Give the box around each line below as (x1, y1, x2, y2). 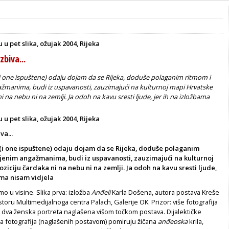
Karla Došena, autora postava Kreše (110, 187, 219, 197)
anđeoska (158, 216, 188, 226)
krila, (188, 216, 203, 226)
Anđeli (91, 187, 110, 197)
